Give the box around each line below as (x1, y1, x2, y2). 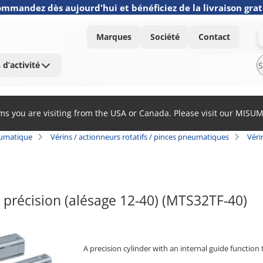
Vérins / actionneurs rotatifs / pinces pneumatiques (50, 131, 229, 142)
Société (150, 31, 180, 42)
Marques (96, 31, 131, 42)
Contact (198, 31, 230, 42)
